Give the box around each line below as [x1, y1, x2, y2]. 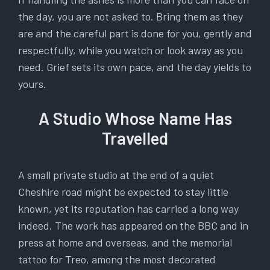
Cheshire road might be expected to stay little [18, 185, 228, 199]
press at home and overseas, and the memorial [18, 236, 232, 250]
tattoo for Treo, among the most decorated [18, 253, 216, 266]
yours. [18, 77, 46, 91]
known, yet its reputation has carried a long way [18, 202, 239, 216]
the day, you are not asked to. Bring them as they [18, 10, 243, 24]
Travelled [102, 128, 168, 149]
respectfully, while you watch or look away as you [18, 43, 243, 57]
